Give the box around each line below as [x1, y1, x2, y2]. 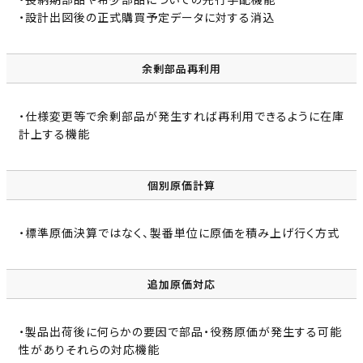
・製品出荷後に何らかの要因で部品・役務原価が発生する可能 [19, 323, 342, 340]
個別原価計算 [147, 177, 216, 194]
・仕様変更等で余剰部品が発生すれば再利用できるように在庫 [19, 108, 344, 125]
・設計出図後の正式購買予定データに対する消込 [19, 9, 275, 26]
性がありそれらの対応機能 [19, 341, 160, 358]
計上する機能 [19, 126, 90, 143]
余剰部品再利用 [142, 61, 221, 77]
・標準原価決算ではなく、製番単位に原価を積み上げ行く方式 [19, 224, 340, 241]
